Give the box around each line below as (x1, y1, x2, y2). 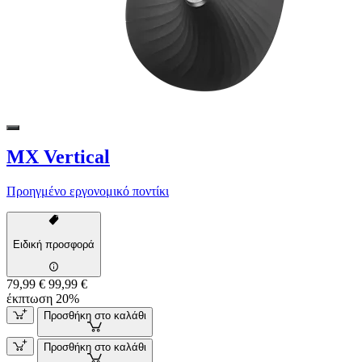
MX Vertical (6, 146, 110, 168)
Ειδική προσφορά (13, 238, 95, 251)
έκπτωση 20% (6, 291, 79, 305)
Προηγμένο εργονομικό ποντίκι (6, 184, 169, 199)
